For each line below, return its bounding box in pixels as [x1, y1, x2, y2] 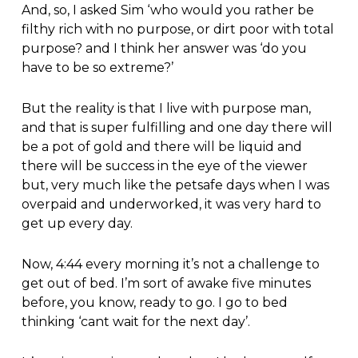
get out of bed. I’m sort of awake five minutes [21, 276, 311, 292]
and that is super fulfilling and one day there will [21, 120, 332, 136]
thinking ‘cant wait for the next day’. [21, 314, 250, 330]
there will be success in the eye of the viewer [21, 158, 308, 174]
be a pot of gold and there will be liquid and [21, 139, 302, 155]
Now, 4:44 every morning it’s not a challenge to [21, 257, 320, 272]
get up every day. [21, 216, 133, 232]
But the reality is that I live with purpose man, [21, 101, 311, 117]
